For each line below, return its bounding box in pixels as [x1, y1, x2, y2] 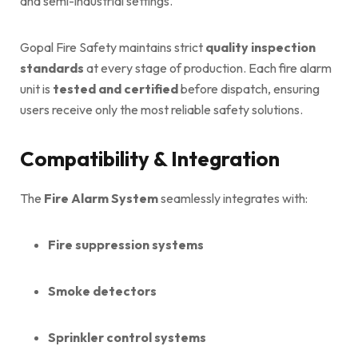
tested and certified [53, 80, 178, 97]
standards [20, 59, 84, 76]
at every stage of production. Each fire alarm [84, 59, 332, 76]
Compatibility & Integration [20, 145, 280, 172]
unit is [20, 80, 53, 97]
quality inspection [205, 38, 316, 55]
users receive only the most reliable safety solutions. [20, 101, 303, 117]
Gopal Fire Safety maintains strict [20, 38, 205, 55]
